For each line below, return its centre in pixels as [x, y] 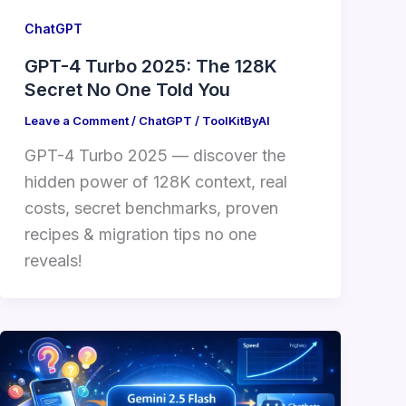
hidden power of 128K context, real [155, 182]
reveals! [53, 261]
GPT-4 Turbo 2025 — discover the [155, 156]
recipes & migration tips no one [140, 235]
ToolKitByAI [236, 120]
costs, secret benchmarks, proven [151, 208]
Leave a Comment [76, 120]
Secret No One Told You [127, 89]
